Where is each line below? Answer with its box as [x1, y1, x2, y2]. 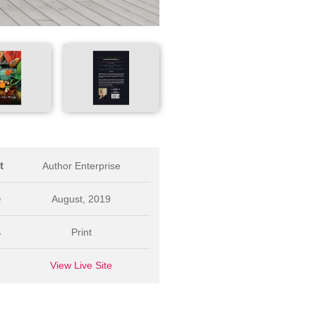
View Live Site [50, 259, 113, 271]
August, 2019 [51, 193, 111, 205]
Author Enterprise [42, 159, 121, 171]
